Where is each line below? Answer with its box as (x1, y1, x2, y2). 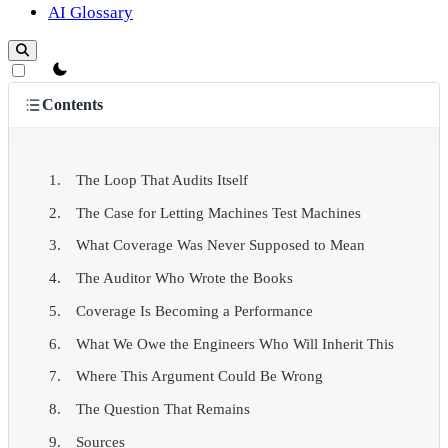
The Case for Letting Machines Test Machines (76, 204, 361, 221)
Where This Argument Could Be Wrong (76, 368, 323, 385)
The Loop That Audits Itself (76, 171, 248, 188)
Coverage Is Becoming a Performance (76, 302, 313, 319)
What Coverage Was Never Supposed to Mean (76, 237, 365, 254)
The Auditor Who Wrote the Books (76, 270, 293, 287)
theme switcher (31, 60, 138, 80)
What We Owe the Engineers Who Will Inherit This (76, 335, 394, 352)
